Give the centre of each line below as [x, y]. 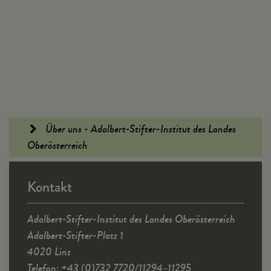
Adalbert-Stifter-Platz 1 [75, 235]
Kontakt [50, 187]
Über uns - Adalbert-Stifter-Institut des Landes [139, 129]
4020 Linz [49, 252]
